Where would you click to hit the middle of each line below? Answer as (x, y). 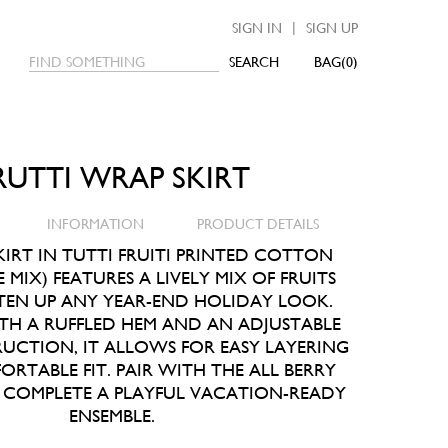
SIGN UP (332, 28)
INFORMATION (95, 224)
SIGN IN (257, 28)
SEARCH (254, 62)
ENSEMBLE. (112, 415)
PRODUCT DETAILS (258, 224)
